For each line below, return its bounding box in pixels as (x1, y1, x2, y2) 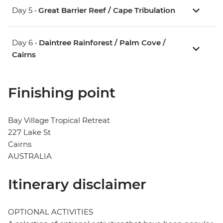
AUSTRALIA (8, 151, 52, 161)
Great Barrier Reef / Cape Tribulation (38, 5, 175, 15)
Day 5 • (12, 5, 38, 15)
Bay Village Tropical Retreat (8, 115, 110, 125)
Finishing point (8, 84, 115, 102)
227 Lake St (8, 127, 51, 137)
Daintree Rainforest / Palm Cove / (39, 38, 166, 48)
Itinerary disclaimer (8, 176, 146, 193)
